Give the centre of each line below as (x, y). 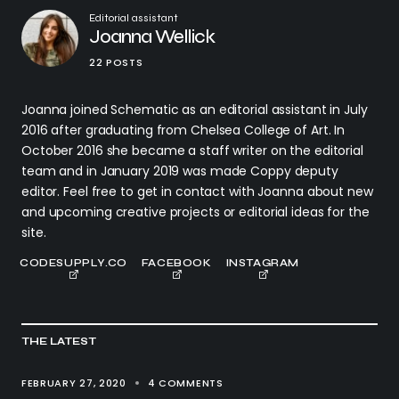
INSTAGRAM (263, 263)
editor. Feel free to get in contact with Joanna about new (197, 192)
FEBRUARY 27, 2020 (74, 383)
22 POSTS (116, 63)
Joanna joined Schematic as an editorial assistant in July (195, 110)
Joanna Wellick (152, 37)
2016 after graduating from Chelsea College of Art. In (183, 130)
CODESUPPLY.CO (73, 263)
